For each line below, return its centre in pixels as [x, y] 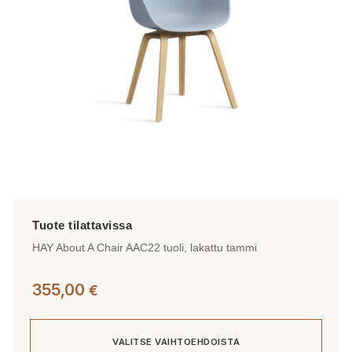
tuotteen [37, 27]
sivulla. [31, 47]
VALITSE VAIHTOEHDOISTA [176, 341]
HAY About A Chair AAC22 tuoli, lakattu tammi [145, 248]
